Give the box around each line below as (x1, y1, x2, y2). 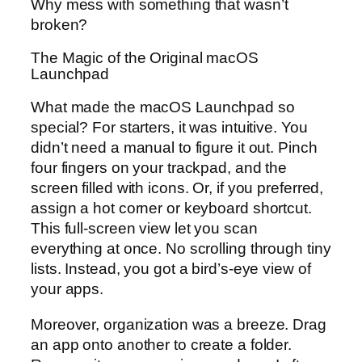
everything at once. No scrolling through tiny (31, 240, 331, 258)
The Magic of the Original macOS (31, 48, 259, 66)
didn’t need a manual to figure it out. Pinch (31, 139, 318, 157)
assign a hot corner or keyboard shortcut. (31, 200, 312, 217)
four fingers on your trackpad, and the (31, 159, 288, 177)
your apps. (31, 280, 104, 298)
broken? (31, 16, 88, 34)
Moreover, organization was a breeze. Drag (31, 315, 326, 333)
